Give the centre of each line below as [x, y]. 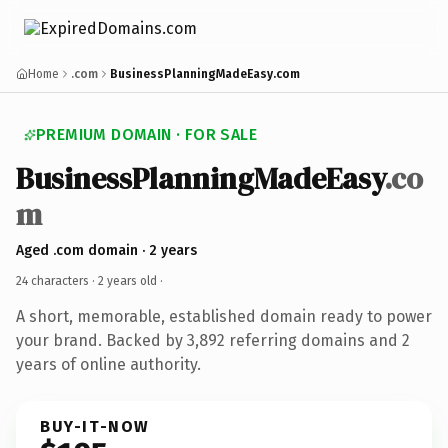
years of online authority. [108, 364]
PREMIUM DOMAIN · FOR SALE [146, 134]
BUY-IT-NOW [95, 426]
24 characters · [57, 280]
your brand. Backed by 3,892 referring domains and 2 [213, 340]
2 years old [127, 280]
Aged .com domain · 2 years [106, 250]
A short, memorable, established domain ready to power [224, 316]
